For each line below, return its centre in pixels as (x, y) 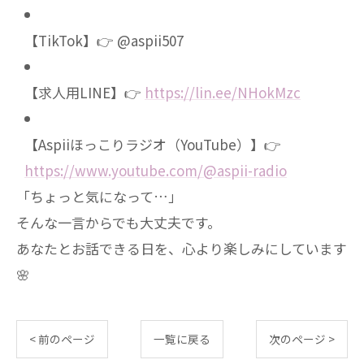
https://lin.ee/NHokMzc (223, 92)
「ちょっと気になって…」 (99, 196)
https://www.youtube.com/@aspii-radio (156, 170)
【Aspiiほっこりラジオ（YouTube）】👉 (153, 144)
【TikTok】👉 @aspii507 (104, 40)
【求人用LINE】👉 (84, 92)
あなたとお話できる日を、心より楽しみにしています (182, 248)
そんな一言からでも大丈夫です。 (119, 222)
